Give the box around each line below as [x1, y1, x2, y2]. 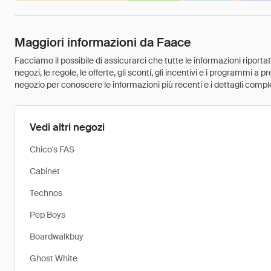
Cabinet [30, 166, 60, 177]
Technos [30, 188, 62, 198]
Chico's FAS [30, 144, 74, 155]
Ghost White [30, 253, 77, 264]
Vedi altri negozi [30, 120, 105, 134]
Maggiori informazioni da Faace [15, 34, 191, 50]
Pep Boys [30, 209, 65, 220]
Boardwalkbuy [30, 231, 83, 242]
